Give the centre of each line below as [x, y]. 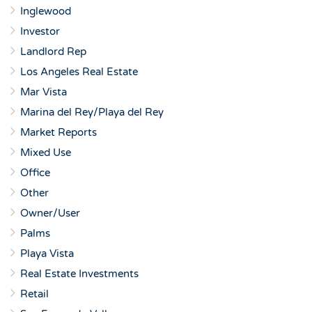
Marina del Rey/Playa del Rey [92, 112]
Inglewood [46, 11]
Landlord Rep [53, 52]
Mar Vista [44, 92]
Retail [34, 294]
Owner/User [50, 213]
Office [35, 173]
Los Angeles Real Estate [79, 72]
